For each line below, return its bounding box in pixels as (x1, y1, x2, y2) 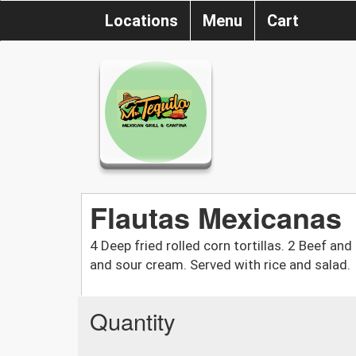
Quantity (90, 304, 176, 337)
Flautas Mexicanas (90, 195, 342, 238)
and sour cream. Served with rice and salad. (90, 256, 350, 273)
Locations (105, 11, 178, 30)
